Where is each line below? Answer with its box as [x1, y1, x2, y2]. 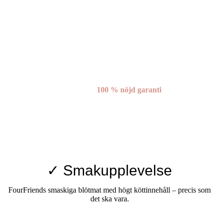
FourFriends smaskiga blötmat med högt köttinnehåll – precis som [8, 185, 211, 194]
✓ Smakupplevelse [47, 162, 172, 178]
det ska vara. [90, 194, 129, 203]
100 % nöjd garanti [97, 86, 161, 94]
